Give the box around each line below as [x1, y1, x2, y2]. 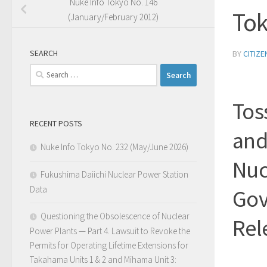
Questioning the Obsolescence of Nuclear [41, 210, 190, 222]
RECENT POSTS [30, 118, 82, 129]
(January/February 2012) [68, 11, 159, 23]
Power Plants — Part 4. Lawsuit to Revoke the [30, 225, 190, 237]
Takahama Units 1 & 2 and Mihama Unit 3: [30, 254, 176, 266]
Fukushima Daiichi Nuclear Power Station [41, 169, 188, 181]
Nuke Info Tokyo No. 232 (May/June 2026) [41, 141, 188, 153]
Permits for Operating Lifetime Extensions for [30, 240, 188, 252]
